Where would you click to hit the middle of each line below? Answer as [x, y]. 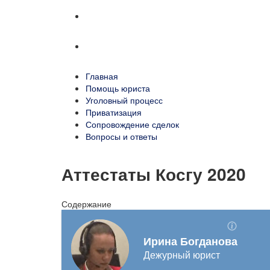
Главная [102, 76]
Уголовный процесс [124, 100]
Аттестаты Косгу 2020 [154, 174]
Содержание [86, 203]
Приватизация [114, 112]
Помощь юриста [118, 88]
